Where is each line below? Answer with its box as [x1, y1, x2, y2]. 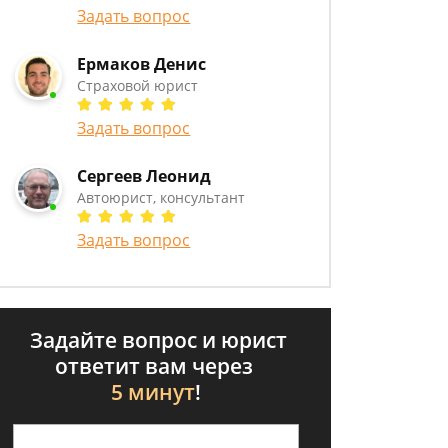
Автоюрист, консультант [77, 188, 246, 207]
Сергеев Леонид [77, 165, 212, 187]
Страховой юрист [77, 76, 199, 95]
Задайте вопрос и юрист [25, 326, 287, 354]
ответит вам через [54, 352, 258, 380]
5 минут [111, 378, 195, 406]
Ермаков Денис [77, 53, 207, 75]
